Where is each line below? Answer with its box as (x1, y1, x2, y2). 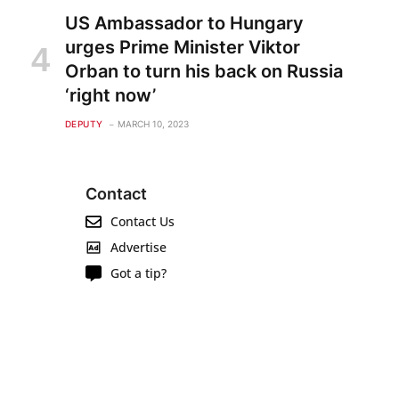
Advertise (110, 239, 167, 256)
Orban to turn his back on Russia (64, 61, 343, 83)
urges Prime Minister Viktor (64, 37, 300, 59)
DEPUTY (64, 118, 103, 130)
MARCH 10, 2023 (117, 118, 189, 130)
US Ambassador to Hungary (64, 12, 304, 35)
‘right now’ (64, 85, 156, 107)
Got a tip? (110, 265, 167, 282)
